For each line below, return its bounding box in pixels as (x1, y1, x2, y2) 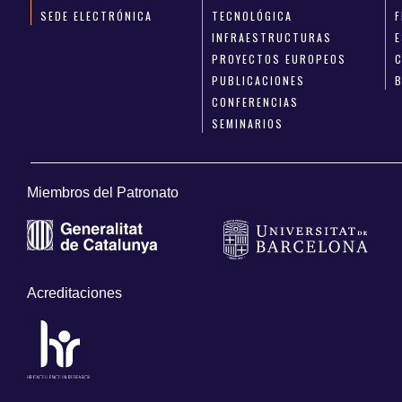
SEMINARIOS (212, 115, 284, 131)
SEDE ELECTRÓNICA (39, 7, 153, 23)
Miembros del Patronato (27, 185, 179, 201)
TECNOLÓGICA (212, 7, 293, 23)
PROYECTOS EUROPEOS (212, 50, 347, 66)
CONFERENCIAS (212, 93, 300, 109)
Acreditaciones (27, 285, 122, 301)
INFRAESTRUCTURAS (212, 29, 333, 45)
